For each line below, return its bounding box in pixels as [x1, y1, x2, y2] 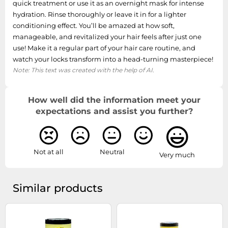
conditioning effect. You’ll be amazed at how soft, [13, 21, 175, 30]
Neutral [99, 148, 125, 156]
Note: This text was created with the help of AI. [13, 66, 154, 74]
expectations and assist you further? [35, 106, 193, 116]
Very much [159, 150, 195, 159]
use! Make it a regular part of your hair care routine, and [13, 44, 195, 52]
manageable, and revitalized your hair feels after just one [13, 33, 202, 41]
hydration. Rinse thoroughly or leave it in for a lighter [13, 10, 186, 18]
